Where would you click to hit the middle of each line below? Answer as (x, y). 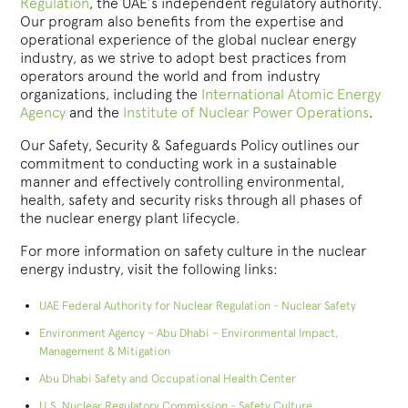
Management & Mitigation (104, 351)
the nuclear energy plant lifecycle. (131, 218)
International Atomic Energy (291, 94)
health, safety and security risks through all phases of (192, 199)
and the (95, 112)
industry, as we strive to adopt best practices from (184, 57)
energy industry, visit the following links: (149, 269)
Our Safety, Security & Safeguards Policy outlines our (190, 145)
